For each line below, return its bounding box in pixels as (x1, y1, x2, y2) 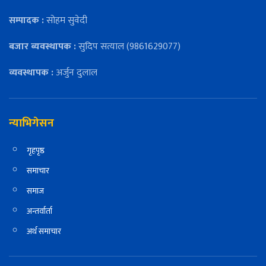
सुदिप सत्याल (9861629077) (76, 39, 180, 55)
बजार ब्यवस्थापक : (9, 39, 76, 55)
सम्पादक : (9, 12, 46, 29)
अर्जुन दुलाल (53, 65, 97, 81)
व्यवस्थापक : (9, 65, 53, 81)
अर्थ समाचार (27, 224, 61, 239)
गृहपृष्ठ (27, 144, 45, 158)
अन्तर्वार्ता (27, 204, 52, 218)
